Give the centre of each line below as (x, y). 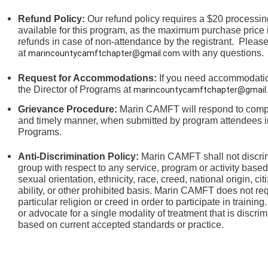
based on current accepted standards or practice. (121, 225)
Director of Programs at (83, 89)
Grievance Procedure (66, 109)
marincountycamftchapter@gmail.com (104, 54)
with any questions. (223, 53)
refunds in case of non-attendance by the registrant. (127, 42)
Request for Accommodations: (88, 78)
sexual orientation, (57, 179)
